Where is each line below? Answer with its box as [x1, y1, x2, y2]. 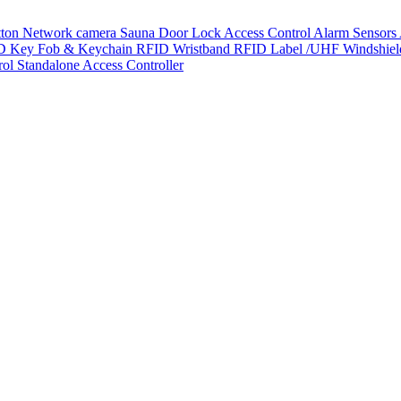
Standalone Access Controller [17, 57, 183, 73]
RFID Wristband [136, 41, 234, 56]
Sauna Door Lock [120, 25, 224, 40]
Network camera [22, 25, 120, 40]
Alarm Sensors [313, 25, 399, 40]
